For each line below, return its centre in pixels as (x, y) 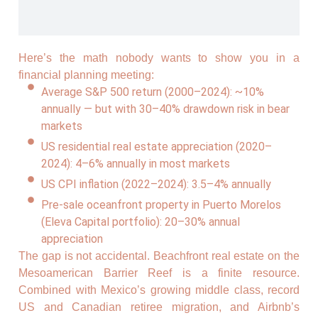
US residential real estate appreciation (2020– (157, 147)
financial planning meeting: (86, 75)
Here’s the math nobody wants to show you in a (159, 58)
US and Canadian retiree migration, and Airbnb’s (159, 307)
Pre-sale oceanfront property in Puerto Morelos (161, 205)
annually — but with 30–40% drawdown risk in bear (166, 109)
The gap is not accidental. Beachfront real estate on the (159, 256)
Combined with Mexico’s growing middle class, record (159, 290)
